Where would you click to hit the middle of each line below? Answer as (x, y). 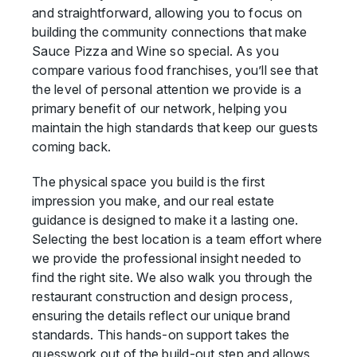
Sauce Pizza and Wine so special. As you (155, 51)
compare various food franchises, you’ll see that (175, 70)
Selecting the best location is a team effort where (177, 239)
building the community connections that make (170, 32)
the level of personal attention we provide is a (167, 89)
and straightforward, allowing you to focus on (167, 13)
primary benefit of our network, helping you (159, 108)
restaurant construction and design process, (162, 296)
